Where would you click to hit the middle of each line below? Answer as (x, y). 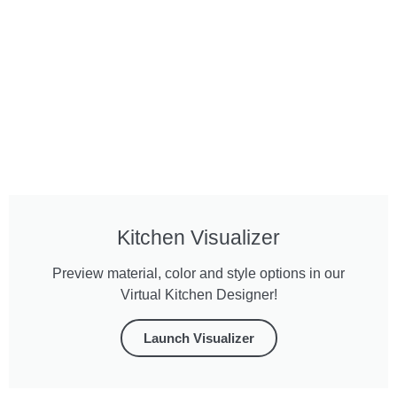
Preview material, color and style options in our (198, 273)
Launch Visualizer (198, 338)
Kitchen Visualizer (198, 237)
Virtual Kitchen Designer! (198, 294)
